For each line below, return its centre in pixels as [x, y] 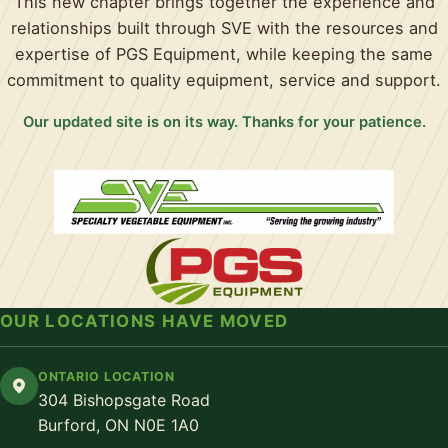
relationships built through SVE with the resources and [224, 28]
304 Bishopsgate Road [124, 399]
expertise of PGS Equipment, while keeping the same [224, 54]
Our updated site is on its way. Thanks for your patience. [224, 122]
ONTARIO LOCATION [106, 376]
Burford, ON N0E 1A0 [118, 424]
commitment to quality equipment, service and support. [224, 80]
